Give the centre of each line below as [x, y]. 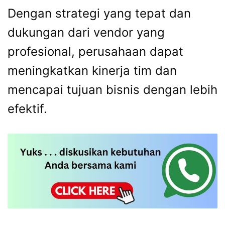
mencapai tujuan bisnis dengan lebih [113, 90]
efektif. [27, 109]
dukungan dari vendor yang [86, 33]
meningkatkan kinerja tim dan [92, 71]
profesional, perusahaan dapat [95, 52]
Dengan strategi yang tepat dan [99, 14]
